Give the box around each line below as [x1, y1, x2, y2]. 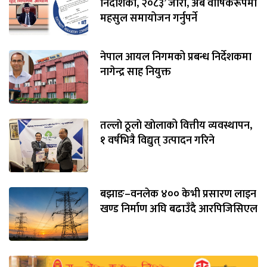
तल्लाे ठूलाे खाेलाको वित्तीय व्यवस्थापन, [100, 117, 252, 135]
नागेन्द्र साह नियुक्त [100, 63, 171, 82]
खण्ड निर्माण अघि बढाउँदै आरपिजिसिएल [100, 200, 257, 219]
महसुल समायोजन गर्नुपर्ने [100, 10, 197, 28]
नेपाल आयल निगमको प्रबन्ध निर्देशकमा [100, 48, 252, 67]
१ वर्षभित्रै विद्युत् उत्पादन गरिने [100, 132, 215, 150]
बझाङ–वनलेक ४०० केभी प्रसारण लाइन [100, 185, 256, 204]
